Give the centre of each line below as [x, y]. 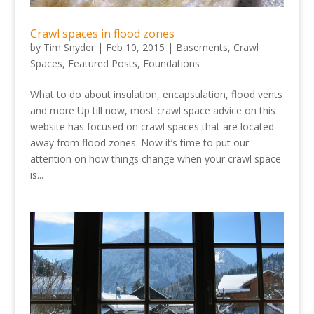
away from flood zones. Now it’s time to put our [139, 143]
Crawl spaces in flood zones [102, 34]
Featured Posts [102, 64]
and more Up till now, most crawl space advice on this [152, 111]
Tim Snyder [69, 48]
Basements [202, 48]
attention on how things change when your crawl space [155, 159]
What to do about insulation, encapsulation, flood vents [156, 95]
